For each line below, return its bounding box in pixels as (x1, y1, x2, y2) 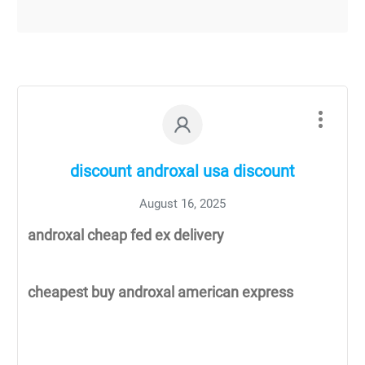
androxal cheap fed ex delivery (28, 226, 224, 244)
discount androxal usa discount (70, 161, 295, 182)
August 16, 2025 (139, 196, 226, 212)
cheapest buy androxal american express (28, 284, 293, 301)
